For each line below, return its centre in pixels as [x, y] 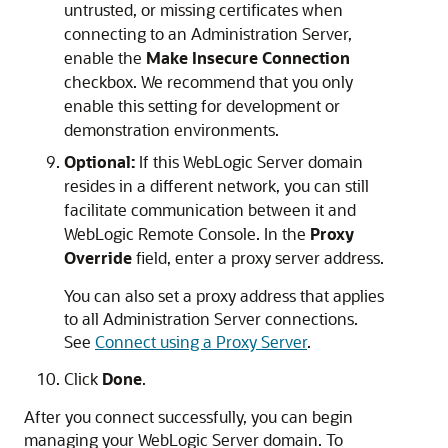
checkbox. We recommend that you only [208, 81]
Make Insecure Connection [248, 57]
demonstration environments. [171, 129]
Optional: [101, 161]
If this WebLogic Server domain [251, 161]
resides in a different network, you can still [216, 185]
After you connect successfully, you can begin [188, 416]
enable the [105, 57]
